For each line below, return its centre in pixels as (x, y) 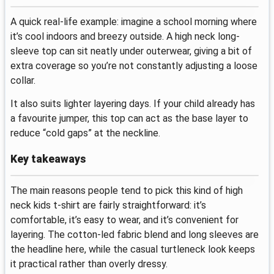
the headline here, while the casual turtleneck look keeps (133, 249)
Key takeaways (48, 159)
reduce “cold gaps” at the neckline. (85, 133)
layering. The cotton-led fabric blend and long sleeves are (135, 234)
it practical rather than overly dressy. (89, 264)
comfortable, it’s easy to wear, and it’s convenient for (124, 220)
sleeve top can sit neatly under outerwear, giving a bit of (131, 51)
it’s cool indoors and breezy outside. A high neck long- (125, 37)
